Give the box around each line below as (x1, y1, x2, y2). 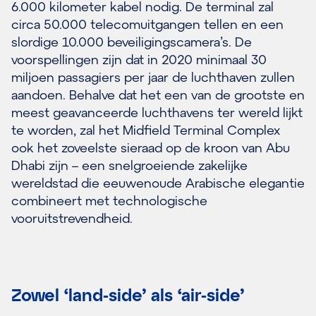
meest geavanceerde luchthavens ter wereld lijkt (11, 104, 303, 121)
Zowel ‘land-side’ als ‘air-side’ (11, 284, 244, 305)
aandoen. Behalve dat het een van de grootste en (11, 87, 305, 103)
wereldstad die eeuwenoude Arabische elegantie (11, 175, 305, 191)
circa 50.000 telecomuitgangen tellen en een (11, 16, 284, 32)
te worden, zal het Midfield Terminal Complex (11, 122, 280, 138)
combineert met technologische (11, 193, 207, 209)
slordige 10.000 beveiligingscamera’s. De (11, 34, 252, 50)
